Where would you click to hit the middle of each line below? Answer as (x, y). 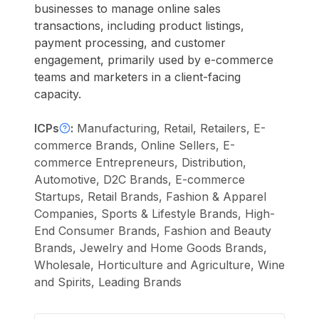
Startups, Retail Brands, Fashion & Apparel (150, 197)
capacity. (58, 94)
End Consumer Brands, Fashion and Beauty (153, 231)
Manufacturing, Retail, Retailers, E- (171, 128)
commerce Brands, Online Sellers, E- (135, 145)
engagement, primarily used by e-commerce (154, 60)
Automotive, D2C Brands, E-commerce (140, 179)
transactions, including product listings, (139, 26)
